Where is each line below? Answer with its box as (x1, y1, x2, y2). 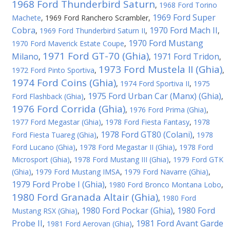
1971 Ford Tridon (153, 51, 219, 62)
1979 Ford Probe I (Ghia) (12, 179, 105, 190)
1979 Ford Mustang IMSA (35, 167, 120, 177)
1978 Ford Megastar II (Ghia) (80, 142, 175, 152)
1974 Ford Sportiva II (120, 79, 189, 88)
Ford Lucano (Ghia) (12, 142, 75, 152)
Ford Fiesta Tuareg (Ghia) (12, 130, 97, 140)
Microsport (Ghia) (12, 155, 70, 164)
